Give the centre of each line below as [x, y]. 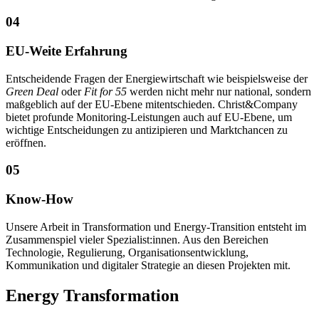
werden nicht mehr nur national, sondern [219, 91]
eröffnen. [26, 142]
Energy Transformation [92, 295]
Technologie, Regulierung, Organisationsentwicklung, [127, 252]
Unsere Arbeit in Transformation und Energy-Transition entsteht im [156, 226]
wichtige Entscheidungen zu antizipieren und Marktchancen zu [147, 130]
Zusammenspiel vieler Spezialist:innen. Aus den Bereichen [137, 239]
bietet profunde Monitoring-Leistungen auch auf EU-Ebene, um [149, 117]
